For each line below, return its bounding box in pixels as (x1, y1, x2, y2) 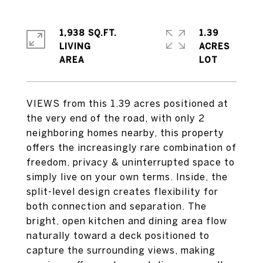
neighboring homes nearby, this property (26, 127, 224, 138)
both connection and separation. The (26, 201, 207, 211)
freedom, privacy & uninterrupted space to (26, 157, 235, 167)
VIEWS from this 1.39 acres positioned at (26, 98, 228, 109)
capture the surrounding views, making (26, 245, 215, 255)
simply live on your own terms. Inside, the (26, 171, 228, 182)
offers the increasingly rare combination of (26, 142, 237, 153)
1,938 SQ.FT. (59, 28, 117, 38)
